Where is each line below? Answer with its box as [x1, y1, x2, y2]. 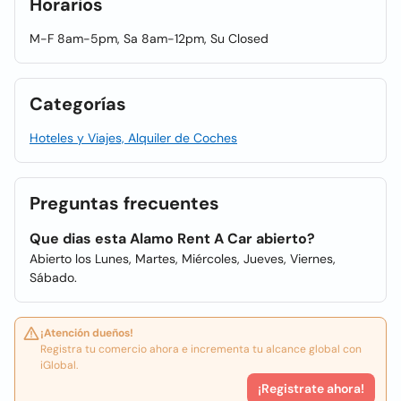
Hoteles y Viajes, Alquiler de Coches [30, 130, 237, 146]
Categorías [30, 92, 126, 115]
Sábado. [30, 269, 77, 286]
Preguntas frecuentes [30, 192, 219, 215]
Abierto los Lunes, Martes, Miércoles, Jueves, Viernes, [30, 251, 336, 267]
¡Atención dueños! [40, 326, 133, 340]
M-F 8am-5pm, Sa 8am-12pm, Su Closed [30, 30, 269, 47]
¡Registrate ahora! [258, 380, 364, 397]
